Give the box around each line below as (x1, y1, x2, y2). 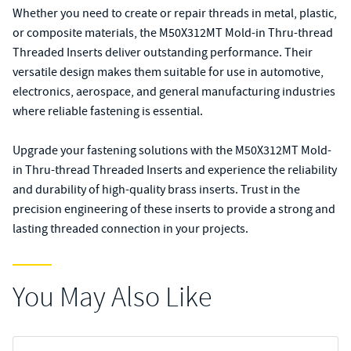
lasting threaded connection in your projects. (13, 221, 248, 237)
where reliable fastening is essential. (13, 103, 203, 119)
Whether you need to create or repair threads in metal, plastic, (13, 5, 337, 21)
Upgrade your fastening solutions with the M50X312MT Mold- (13, 143, 331, 158)
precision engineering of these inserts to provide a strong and (13, 201, 335, 217)
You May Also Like (13, 280, 212, 315)
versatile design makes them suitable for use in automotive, (13, 64, 324, 80)
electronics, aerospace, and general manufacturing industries (13, 84, 335, 100)
